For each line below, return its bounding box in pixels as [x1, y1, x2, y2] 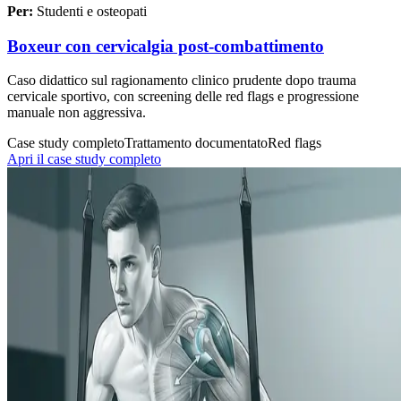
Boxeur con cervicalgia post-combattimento [7, 36, 324, 55]
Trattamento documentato [124, 135, 268, 151]
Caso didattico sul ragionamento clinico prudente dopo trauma [7, 73, 356, 89]
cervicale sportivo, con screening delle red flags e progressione [7, 89, 359, 105]
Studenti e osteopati [37, 3, 147, 19]
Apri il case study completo [7, 151, 161, 167]
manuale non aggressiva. [7, 105, 146, 121]
